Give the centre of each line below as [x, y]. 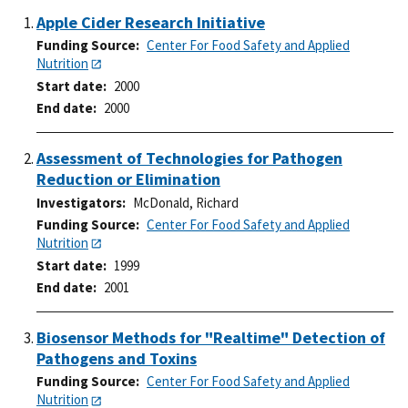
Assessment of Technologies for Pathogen [189, 158]
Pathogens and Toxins [117, 359]
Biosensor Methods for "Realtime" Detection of [211, 338]
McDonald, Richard [186, 202]
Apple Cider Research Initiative [151, 22]
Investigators [79, 202]
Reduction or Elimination [128, 179]
